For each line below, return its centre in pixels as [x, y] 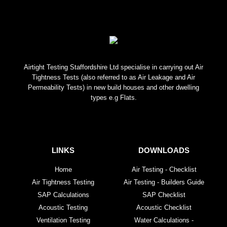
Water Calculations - [164, 220]
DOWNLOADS [164, 150]
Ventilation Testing [63, 220]
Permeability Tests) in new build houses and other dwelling [113, 88]
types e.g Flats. [113, 98]
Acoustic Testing [63, 207]
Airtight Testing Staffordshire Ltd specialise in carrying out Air [113, 67]
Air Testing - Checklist [164, 169]
